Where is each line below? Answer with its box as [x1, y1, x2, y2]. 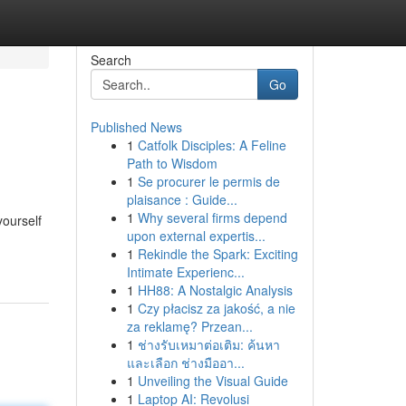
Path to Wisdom [126, 154, 217, 172]
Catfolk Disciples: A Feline [137, 136, 286, 154]
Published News [90, 118, 182, 136]
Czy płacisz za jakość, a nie [137, 299, 295, 317]
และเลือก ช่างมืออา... [126, 353, 245, 372]
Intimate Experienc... [126, 263, 245, 281]
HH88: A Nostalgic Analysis [137, 281, 293, 299]
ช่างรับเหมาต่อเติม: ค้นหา [137, 335, 280, 353]
